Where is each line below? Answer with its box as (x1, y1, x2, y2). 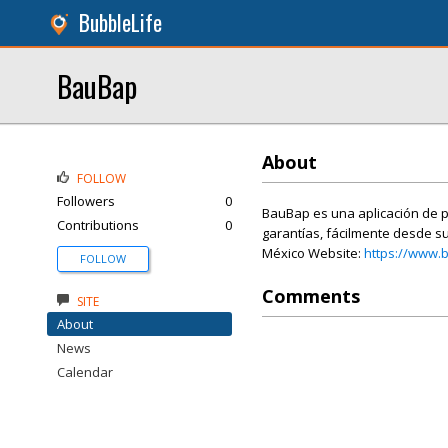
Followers (57, 192, 115, 210)
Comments (262, 284, 360, 308)
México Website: (262, 244, 364, 262)
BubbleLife (79, 7, 162, 38)
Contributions (57, 216, 139, 234)
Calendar (57, 363, 113, 381)
